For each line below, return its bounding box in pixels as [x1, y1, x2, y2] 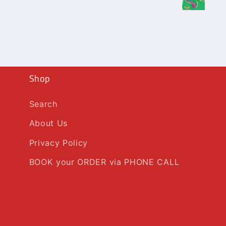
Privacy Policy [29, 138, 88, 148]
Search [29, 99, 58, 109]
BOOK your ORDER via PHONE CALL [29, 157, 180, 167]
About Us [29, 118, 68, 129]
